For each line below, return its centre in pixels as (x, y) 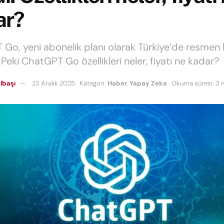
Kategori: (93, 83)
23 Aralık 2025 (53, 83)
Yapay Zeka (148, 83)
